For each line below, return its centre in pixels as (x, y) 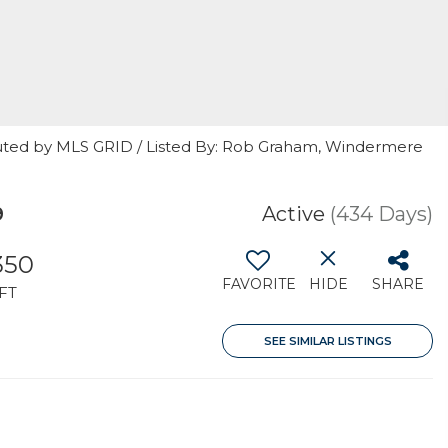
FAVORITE (259, 284)
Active (293, 214)
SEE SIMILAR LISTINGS (327, 341)
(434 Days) (381, 214)
